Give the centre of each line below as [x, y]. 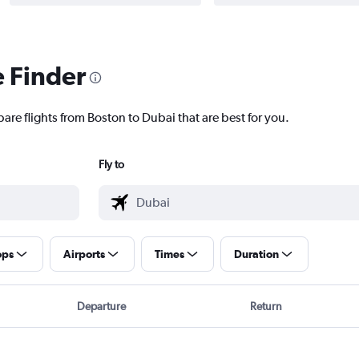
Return [266, 307]
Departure [101, 307]
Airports [84, 254]
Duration [256, 254]
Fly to [111, 165]
